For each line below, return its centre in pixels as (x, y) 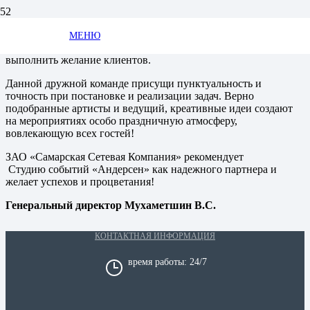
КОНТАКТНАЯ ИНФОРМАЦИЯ (155, 236)
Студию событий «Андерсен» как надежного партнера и (141, 169)
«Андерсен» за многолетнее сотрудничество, (112, 35)
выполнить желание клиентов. (78, 60)
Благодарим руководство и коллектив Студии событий (135, 22)
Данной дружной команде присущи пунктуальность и (134, 83)
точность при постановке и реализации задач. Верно (130, 96)
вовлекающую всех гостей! (70, 133)
